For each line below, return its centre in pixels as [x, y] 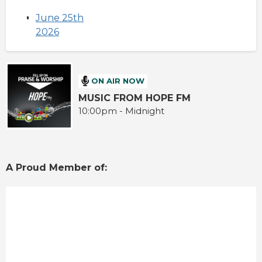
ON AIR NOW [118, 81]
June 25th [60, 18]
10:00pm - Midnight [122, 111]
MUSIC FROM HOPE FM [135, 98]
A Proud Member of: [58, 168]
